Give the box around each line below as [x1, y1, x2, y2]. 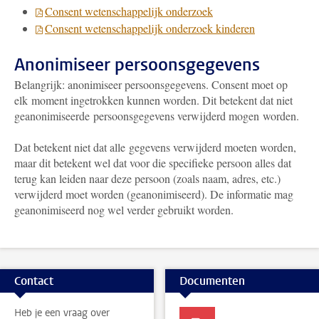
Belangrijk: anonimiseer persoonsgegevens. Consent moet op [14, 77, 288, 92]
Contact [14, 273, 53, 288]
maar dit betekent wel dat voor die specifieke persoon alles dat [14, 155, 291, 170]
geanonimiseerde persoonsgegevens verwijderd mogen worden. [14, 108, 299, 123]
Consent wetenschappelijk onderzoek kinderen [45, 21, 255, 36]
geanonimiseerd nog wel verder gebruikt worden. [14, 202, 234, 217]
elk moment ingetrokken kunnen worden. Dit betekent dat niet [14, 93, 293, 108]
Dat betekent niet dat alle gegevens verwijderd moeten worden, [14, 140, 296, 155]
